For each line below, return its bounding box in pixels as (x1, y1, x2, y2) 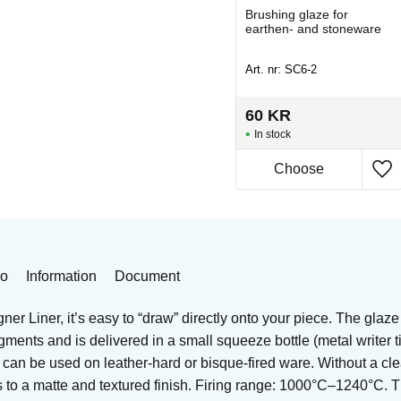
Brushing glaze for (244, 6, 348, 21)
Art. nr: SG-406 (58, 63, 138, 77)
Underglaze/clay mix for (58, 6, 192, 21)
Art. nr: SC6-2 (244, 63, 317, 77)
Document (115, 268, 180, 284)
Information (26, 268, 97, 284)
